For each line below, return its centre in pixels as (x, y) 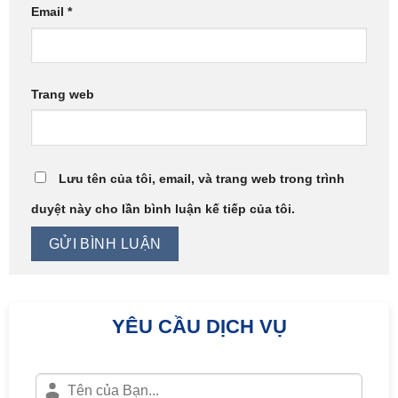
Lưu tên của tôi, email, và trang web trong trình (202, 178)
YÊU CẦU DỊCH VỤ (199, 326)
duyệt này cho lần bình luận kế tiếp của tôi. (163, 208)
